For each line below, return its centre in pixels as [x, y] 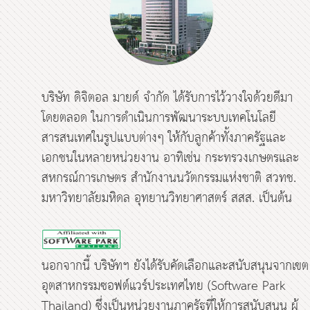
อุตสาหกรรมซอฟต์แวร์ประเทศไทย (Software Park [164, 286]
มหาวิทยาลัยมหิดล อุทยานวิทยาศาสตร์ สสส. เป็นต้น [167, 198]
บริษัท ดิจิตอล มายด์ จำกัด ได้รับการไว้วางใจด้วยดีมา [167, 98]
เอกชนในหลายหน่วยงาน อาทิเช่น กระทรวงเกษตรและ [171, 158]
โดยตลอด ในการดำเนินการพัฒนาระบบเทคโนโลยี [159, 118]
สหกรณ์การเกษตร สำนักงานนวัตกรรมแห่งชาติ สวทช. [169, 178]
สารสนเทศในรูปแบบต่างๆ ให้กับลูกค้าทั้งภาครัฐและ [164, 138]
